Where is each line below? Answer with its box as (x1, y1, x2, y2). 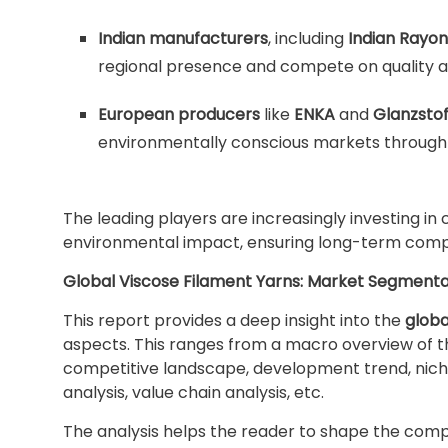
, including (268, 27, 348, 50)
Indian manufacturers (98, 27, 268, 50)
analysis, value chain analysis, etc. (63, 381, 324, 404)
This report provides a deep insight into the (63, 309, 405, 332)
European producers (98, 103, 260, 126)
